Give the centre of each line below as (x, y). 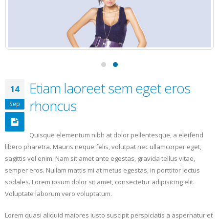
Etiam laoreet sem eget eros (110, 88)
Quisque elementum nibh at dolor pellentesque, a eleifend (116, 135)
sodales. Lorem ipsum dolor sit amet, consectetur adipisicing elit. (100, 182)
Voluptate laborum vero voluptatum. (58, 193)
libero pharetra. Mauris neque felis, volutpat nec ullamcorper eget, (103, 146)
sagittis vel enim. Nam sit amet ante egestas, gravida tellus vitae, (100, 158)
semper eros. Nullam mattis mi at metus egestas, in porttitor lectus (102, 170)
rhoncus (53, 105)
